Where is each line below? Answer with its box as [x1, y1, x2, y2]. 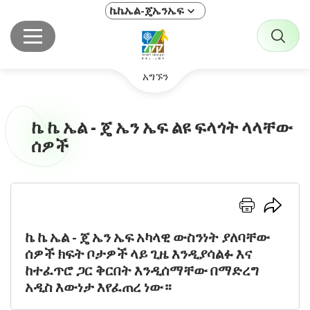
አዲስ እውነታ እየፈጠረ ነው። [25, 278, 172, 296]
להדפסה [235, 228, 275, 244]
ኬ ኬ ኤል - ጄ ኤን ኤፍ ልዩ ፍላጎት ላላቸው [31, 116, 293, 138]
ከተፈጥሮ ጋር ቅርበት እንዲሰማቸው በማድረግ [25, 262, 259, 280]
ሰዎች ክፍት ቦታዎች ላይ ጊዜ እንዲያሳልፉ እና [25, 245, 252, 263]
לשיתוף [260, 228, 293, 244]
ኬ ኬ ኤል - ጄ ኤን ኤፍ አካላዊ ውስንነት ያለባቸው [25, 228, 270, 246]
